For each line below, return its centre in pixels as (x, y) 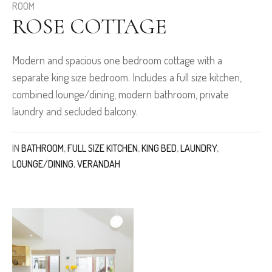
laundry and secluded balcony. (75, 111)
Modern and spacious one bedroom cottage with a (117, 60)
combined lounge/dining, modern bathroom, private (121, 94)
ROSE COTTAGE (90, 27)
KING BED (159, 148)
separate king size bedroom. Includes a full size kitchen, (127, 77)
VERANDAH (99, 164)
